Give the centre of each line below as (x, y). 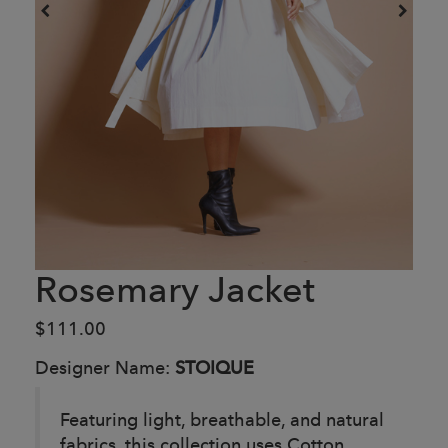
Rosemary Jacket (175, 289)
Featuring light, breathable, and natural (222, 419)
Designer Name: (105, 367)
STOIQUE (214, 367)
